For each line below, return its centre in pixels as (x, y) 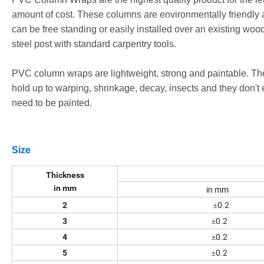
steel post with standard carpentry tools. (94, 44)
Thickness (65, 175)
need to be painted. (52, 103)
